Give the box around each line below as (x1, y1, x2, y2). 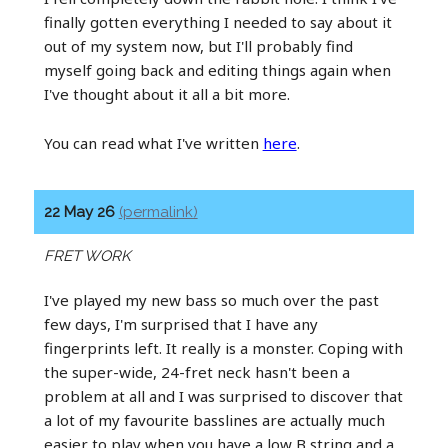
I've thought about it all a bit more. (43, 83, 290, 104)
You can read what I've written (43, 132, 263, 153)
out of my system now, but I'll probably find (43, 35, 353, 56)
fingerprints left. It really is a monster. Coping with (43, 337, 403, 358)
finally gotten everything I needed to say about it (43, 11, 392, 32)
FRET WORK (43, 246, 131, 265)
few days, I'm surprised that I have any (43, 313, 318, 334)
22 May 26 (43, 202, 119, 221)
